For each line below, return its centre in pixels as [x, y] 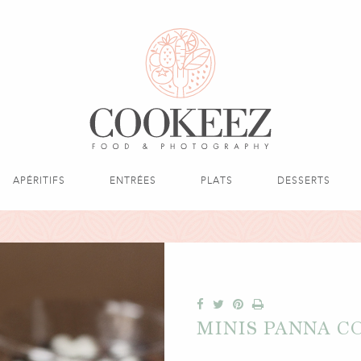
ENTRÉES [133, 180]
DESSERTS [304, 180]
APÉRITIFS [39, 180]
